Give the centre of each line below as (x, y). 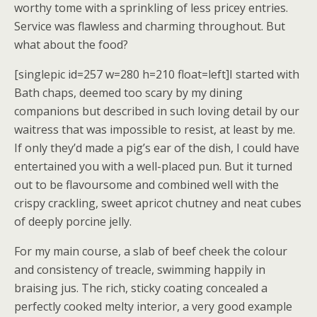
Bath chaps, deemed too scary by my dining (128, 93)
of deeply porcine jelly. (73, 221)
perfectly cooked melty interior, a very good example (153, 306)
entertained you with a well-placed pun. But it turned (153, 166)
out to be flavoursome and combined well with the (146, 185)
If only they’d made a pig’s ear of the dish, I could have (157, 148)
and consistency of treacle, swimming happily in (140, 270)
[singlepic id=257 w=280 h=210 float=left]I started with (157, 74)
